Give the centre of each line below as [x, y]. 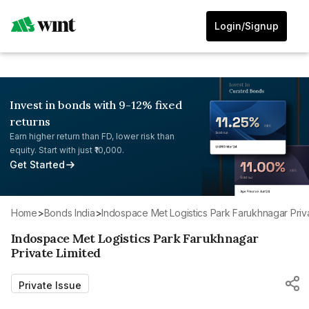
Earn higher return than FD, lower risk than [92, 136]
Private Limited [56, 252]
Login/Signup [247, 26]
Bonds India [72, 212]
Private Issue [50, 285]
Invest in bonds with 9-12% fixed [96, 105]
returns [30, 121]
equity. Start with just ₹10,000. [67, 150]
